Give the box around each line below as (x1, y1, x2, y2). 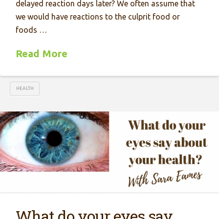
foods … (16, 25, 47, 34)
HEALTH (16, 86, 34, 91)
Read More (16, 48, 68, 59)
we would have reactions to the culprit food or (16, 12, 180, 21)
